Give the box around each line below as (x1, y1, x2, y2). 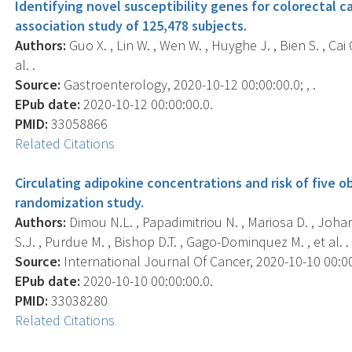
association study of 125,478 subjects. (15, 16, 247, 35)
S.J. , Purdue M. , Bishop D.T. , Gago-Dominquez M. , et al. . (15, 232, 350, 251)
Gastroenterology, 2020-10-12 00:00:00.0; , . (60, 75, 317, 93)
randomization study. (15, 192, 145, 211)
